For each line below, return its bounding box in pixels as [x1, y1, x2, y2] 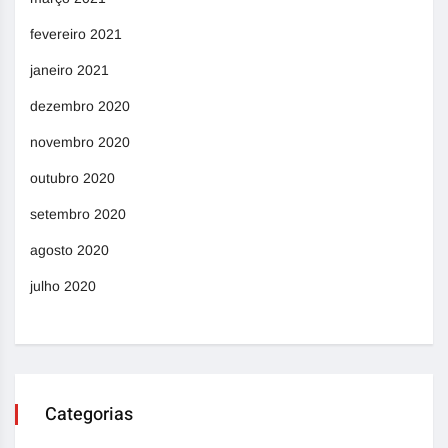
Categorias [45, 400, 133, 428]
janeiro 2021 [30, 61, 109, 78]
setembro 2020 [30, 205, 126, 222]
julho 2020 [30, 277, 96, 294]
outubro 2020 [30, 169, 115, 186]
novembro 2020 [30, 133, 130, 150]
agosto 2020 [30, 241, 109, 258]
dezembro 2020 [30, 97, 130, 114]
